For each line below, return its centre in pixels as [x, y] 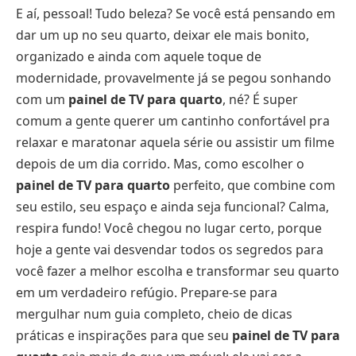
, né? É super [260, 99]
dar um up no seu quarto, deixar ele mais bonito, [163, 35]
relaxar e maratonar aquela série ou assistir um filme [175, 142]
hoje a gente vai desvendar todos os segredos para [170, 249]
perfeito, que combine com [253, 185]
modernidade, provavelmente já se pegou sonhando [174, 77]
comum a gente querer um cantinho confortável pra [173, 120]
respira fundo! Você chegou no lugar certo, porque [169, 228]
